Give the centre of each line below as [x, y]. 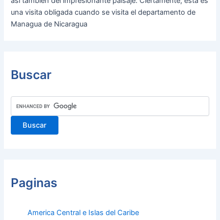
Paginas [34, 183]
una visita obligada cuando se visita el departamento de [103, 13]
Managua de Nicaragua [49, 24]
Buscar [31, 75]
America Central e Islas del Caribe [83, 213]
